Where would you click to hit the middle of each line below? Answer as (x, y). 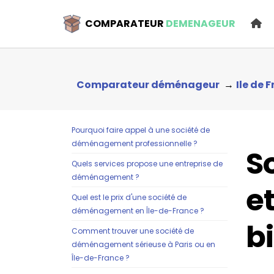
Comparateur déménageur (148, 85)
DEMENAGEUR (201, 24)
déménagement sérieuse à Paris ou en (143, 244)
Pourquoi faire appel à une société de (141, 130)
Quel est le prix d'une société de (129, 197)
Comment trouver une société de (133, 231)
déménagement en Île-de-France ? (138, 211)
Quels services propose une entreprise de (147, 164)
